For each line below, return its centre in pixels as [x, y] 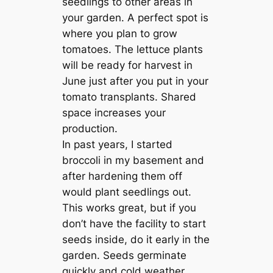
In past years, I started [118, 145]
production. [90, 129]
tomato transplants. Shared [129, 97]
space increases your [114, 113]
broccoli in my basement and [133, 161]
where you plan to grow [120, 34]
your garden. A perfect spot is [136, 18]
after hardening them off [122, 176]
